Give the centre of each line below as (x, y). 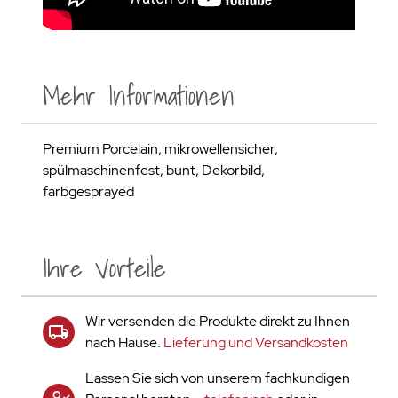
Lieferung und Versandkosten (256, 342)
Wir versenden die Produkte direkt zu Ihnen (218, 321)
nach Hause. (124, 342)
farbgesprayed (88, 191)
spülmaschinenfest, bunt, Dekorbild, (154, 170)
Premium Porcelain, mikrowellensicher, (160, 149)
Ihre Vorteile (104, 268)
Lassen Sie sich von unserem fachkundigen (218, 378)
